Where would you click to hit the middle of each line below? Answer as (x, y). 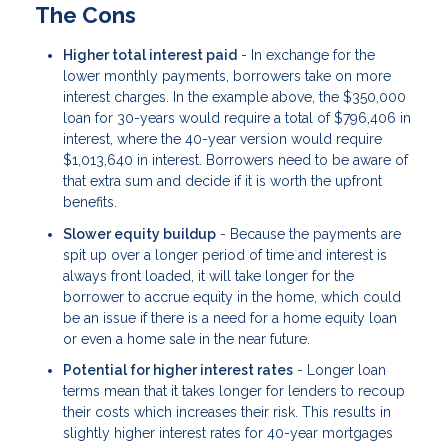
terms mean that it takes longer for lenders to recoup (234, 391)
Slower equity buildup (139, 233)
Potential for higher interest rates (178, 370)
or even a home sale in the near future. (186, 338)
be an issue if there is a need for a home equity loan (230, 317)
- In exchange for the (306, 55)
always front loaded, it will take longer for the (208, 275)
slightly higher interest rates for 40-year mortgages (228, 433)
